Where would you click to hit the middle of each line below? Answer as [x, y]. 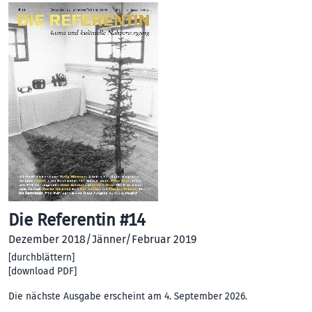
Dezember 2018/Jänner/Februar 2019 [103, 239]
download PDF [42, 271]
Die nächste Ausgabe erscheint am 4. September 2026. [128, 296]
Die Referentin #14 [77, 220]
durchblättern [41, 257]
